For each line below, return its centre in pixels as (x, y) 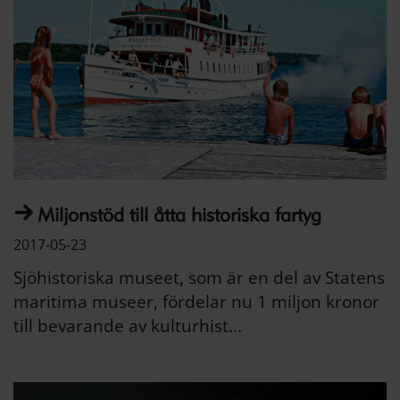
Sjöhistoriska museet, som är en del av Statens (199, 277)
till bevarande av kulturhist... (128, 325)
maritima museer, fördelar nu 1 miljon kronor (196, 301)
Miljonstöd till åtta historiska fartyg (179, 214)
